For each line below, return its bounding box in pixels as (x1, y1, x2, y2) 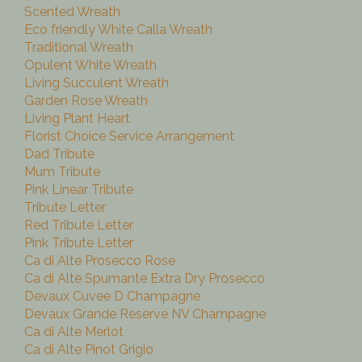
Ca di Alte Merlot (24, 324, 124, 340)
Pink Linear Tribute (24, 182, 133, 198)
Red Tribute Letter (24, 217, 133, 234)
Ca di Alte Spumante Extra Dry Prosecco (24, 271, 265, 287)
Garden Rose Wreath (24, 93, 148, 109)
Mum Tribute (24, 164, 100, 180)
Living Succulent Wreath (24, 75, 169, 91)
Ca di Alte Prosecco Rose (24, 253, 175, 269)
